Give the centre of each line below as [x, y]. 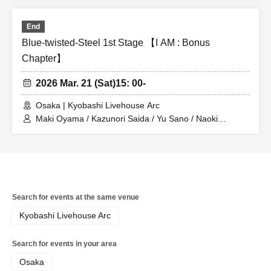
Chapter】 [44, 59]
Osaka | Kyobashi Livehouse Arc [98, 106]
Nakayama [56, 130]
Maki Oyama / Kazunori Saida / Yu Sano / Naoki [127, 119]
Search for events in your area [64, 244]
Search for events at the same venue [76, 198]
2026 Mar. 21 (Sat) [76, 83]
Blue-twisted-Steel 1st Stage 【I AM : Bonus [116, 43]
